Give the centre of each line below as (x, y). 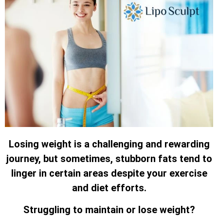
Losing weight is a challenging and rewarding (109, 144)
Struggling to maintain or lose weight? (109, 209)
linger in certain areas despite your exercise (109, 173)
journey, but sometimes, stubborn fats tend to (109, 159)
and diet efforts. (109, 188)
